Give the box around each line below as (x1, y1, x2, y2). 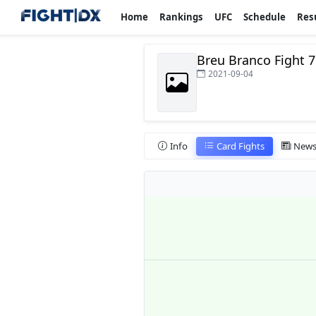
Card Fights (217, 139, 265, 152)
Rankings (159, 11, 204, 23)
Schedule (243, 11, 286, 23)
